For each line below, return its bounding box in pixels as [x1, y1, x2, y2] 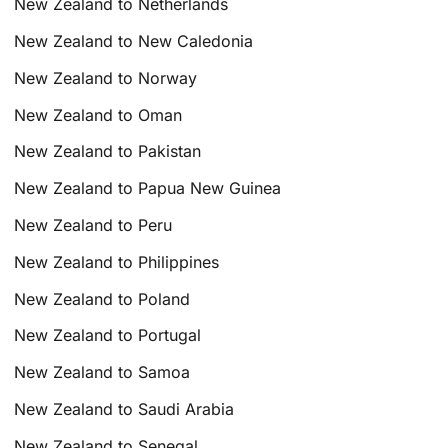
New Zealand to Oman [14, 104, 183, 125]
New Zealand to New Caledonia [14, 31, 254, 52]
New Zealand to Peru [14, 215, 173, 236]
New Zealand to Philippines [14, 251, 220, 272]
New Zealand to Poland [14, 288, 191, 309]
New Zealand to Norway [14, 67, 198, 88]
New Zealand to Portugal [14, 325, 202, 346]
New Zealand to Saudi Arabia [14, 399, 235, 420]
